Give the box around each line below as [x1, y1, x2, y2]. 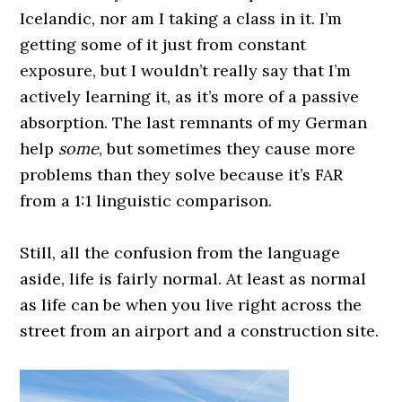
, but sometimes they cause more [99, 138, 356, 159]
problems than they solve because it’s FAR [20, 164, 344, 185]
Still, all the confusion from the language [20, 242, 341, 263]
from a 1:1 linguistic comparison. [20, 190, 273, 211]
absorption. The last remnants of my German [20, 112, 368, 133]
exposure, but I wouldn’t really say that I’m [20, 60, 352, 81]
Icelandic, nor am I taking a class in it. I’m [20, 8, 343, 29]
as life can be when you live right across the [20, 294, 363, 315]
